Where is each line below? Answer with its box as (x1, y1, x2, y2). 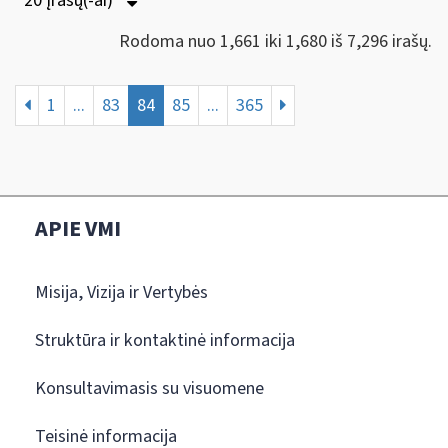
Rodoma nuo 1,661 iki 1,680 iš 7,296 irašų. (119, 28, 432, 54)
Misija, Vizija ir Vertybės (35, 279, 208, 305)
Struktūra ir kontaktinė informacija (35, 327, 295, 353)
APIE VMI (35, 212, 121, 245)
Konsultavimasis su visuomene (35, 375, 264, 401)
